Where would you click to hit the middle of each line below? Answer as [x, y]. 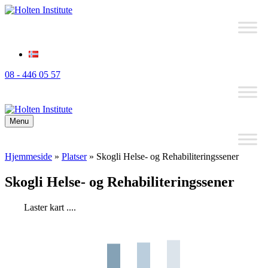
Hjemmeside [28, 156]
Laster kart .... [50, 207]
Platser [74, 156]
